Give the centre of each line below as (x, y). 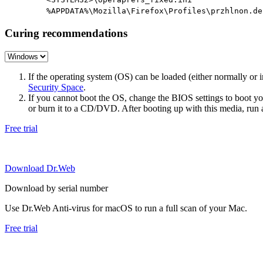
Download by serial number (56, 188)
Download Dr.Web (40, 168)
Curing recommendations (66, 33)
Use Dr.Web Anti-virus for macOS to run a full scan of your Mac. (126, 208)
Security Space (56, 87)
